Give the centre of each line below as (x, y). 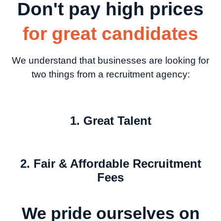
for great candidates (110, 34)
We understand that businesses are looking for (110, 61)
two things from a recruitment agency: (110, 74)
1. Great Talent (110, 121)
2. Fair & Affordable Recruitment (110, 164)
